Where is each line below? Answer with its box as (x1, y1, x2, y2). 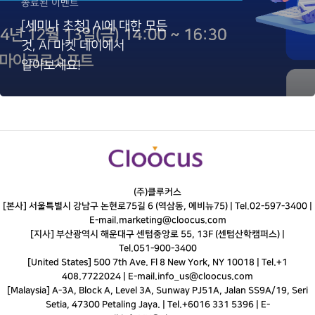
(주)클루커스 (134, 187, 181, 198)
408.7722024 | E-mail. (62, 271, 157, 282)
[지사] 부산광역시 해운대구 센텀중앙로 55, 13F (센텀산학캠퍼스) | (30, 229, 285, 240)
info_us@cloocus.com (157, 271, 253, 282)
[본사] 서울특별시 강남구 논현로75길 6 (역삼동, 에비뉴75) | (3, 201, 235, 212)
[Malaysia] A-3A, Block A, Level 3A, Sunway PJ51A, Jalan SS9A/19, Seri (7, 285, 308, 296)
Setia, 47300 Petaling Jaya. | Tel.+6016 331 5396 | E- (45, 300, 270, 310)
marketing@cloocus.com (118, 215, 226, 226)
